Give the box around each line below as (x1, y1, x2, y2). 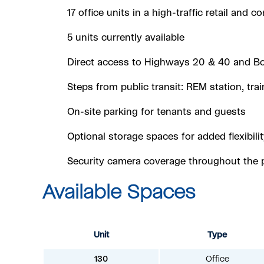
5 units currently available (67, 33, 184, 43)
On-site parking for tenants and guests (67, 107, 246, 117)
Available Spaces (42, 183, 196, 203)
